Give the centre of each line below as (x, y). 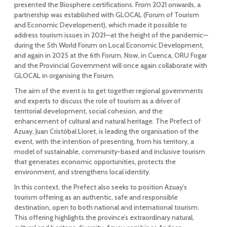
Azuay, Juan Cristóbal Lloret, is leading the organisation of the (106, 131)
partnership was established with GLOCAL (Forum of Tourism (106, 15)
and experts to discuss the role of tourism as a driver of (97, 101)
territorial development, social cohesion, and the (88, 111)
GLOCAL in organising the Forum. (64, 75)
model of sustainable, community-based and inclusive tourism (109, 152)
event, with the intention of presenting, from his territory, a (104, 141)
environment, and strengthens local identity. (82, 172)
